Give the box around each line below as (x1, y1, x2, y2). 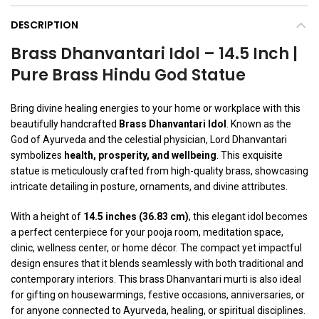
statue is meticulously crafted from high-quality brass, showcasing (11, 165, 308, 177)
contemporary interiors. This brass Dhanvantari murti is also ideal (11, 273, 301, 286)
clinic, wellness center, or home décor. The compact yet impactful (11, 242, 302, 254)
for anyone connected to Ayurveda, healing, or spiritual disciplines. (11, 305, 305, 317)
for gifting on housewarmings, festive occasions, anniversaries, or (11, 289, 305, 301)
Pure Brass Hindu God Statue (11, 64, 246, 87)
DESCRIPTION (11, 18, 78, 33)
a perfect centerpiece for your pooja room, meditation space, (11, 226, 283, 239)
